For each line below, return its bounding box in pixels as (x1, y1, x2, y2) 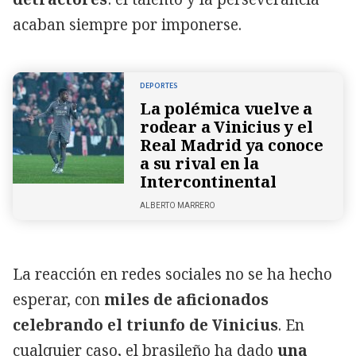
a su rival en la (140, 152, 259, 174)
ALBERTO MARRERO (140, 200, 215, 210)
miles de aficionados (104, 288, 269, 310)
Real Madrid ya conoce (140, 133, 323, 156)
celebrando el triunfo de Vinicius (13, 314, 278, 335)
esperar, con (13, 288, 104, 310)
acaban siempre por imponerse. (13, 14, 242, 35)
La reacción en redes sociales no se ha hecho (13, 263, 332, 284)
